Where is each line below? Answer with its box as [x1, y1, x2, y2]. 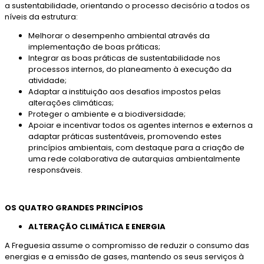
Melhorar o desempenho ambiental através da [28, 30, 210, 42]
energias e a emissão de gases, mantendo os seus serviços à [5, 251, 244, 263]
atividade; [28, 75, 67, 87]
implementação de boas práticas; [28, 41, 160, 53]
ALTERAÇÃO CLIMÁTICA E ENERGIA [28, 221, 166, 233]
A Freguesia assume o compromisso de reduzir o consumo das [5, 240, 249, 252]
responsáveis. [28, 164, 82, 176]
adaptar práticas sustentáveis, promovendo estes [28, 131, 222, 143]
